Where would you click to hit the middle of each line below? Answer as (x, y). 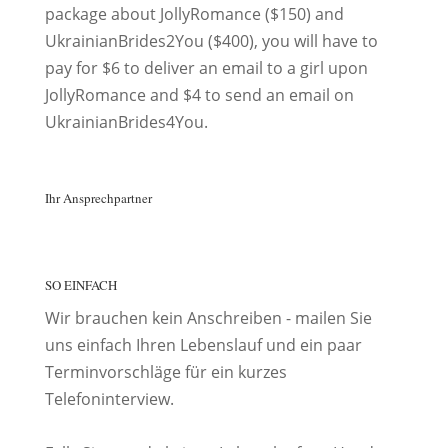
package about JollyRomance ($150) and (194, 14)
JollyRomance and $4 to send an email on (199, 95)
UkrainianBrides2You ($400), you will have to (211, 41)
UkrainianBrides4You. (126, 122)
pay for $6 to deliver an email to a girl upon (206, 68)
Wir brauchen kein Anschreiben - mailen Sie (208, 318)
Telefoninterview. (109, 399)
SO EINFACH (80, 285)
